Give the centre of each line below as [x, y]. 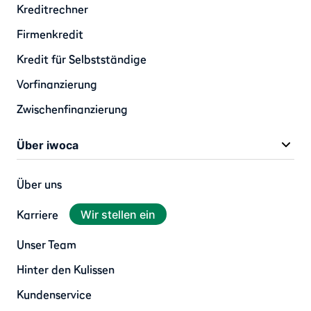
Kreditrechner [52, 9]
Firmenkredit [50, 34]
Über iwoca [48, 145]
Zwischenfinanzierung [72, 109]
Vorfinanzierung [57, 84]
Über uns [39, 184]
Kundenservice [54, 294]
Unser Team [47, 244]
